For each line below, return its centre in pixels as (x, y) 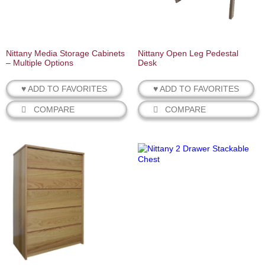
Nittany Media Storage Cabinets (65, 54)
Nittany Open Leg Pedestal (188, 54)
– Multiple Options (40, 63)
